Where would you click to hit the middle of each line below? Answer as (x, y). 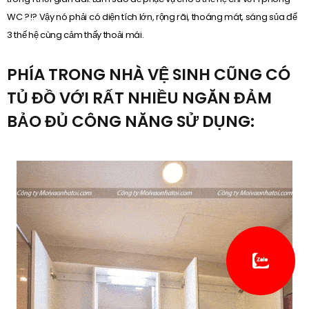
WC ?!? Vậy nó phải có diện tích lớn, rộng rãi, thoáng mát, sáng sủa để (152, 17)
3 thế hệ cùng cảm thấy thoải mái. (76, 34)
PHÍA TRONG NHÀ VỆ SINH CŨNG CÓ (149, 75)
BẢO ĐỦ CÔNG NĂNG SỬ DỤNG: (131, 122)
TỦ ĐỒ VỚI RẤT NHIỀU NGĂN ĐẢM (139, 98)
